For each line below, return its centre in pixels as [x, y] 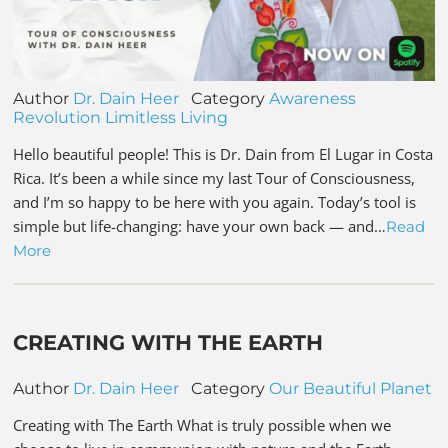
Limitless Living [167, 118]
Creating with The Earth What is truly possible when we [202, 424]
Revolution [57, 118]
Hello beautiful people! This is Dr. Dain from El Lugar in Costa [223, 154]
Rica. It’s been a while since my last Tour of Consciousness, [214, 178]
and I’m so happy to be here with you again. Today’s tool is [215, 202]
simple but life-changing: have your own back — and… [200, 226]
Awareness [313, 99]
